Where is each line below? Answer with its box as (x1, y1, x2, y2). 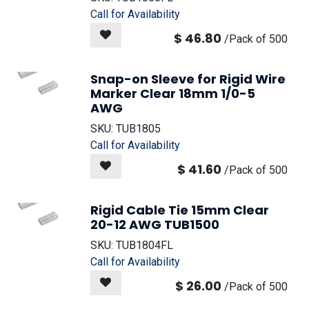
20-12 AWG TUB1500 (90, 216, 219, 233)
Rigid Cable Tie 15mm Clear (90, 201, 269, 219)
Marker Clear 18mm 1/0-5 (90, 85, 255, 102)
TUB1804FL (116, 239, 173, 252)
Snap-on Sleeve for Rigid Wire (90, 70, 286, 88)
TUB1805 (116, 122, 161, 135)
